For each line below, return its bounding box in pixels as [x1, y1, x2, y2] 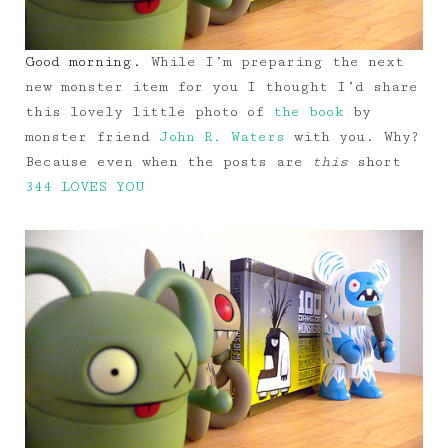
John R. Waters [159, 128, 285, 145]
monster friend [25, 128, 159, 145]
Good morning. [25, 53, 142, 70]
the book [273, 103, 344, 120]
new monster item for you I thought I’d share [25, 78, 418, 95]
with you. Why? [285, 128, 419, 145]
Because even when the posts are [25, 153, 312, 170]
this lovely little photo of [25, 103, 273, 120]
